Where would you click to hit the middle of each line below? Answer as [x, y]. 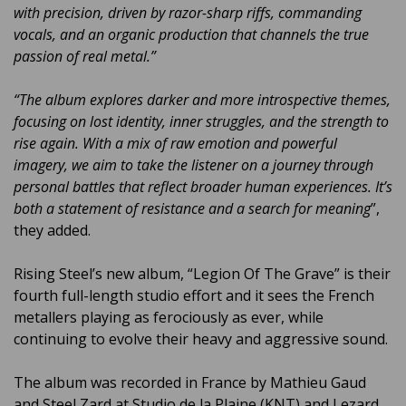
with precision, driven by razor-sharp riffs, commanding [188, 13]
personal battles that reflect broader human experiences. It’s [203, 187]
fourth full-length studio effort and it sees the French [194, 296]
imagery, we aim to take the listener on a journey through [193, 165]
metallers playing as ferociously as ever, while [169, 318]
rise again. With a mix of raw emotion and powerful [175, 144]
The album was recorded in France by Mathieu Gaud [190, 383]
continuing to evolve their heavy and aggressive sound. [201, 339]
